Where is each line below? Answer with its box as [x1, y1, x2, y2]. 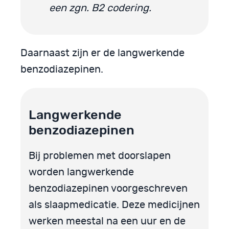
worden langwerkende [29, 167, 134, 178]
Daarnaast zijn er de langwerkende [20, 48, 185, 58]
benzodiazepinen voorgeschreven [29, 184, 188, 194]
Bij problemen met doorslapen [29, 151, 171, 162]
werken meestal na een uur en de [29, 216, 186, 227]
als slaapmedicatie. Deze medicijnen [29, 200, 200, 211]
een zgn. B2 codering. [49, 3, 151, 13]
